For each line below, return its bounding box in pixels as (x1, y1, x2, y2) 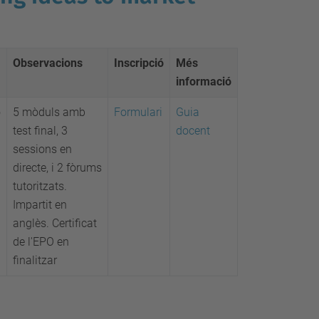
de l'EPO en (13, 235, 69, 249)
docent (176, 124, 210, 137)
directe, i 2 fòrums (13, 161, 102, 174)
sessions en (13, 142, 72, 156)
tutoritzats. (13, 179, 67, 193)
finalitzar (13, 253, 57, 267)
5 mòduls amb (13, 105, 85, 119)
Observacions (13, 56, 83, 70)
